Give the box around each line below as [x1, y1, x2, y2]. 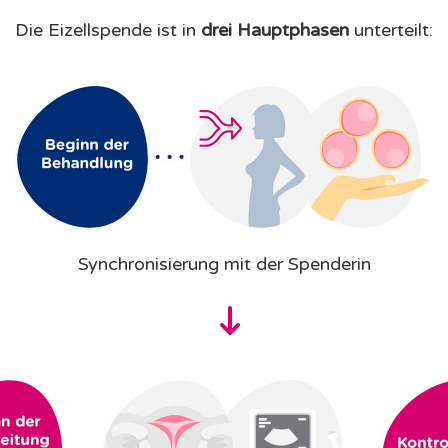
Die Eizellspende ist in [15, 19, 201, 41]
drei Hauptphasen [201, 19, 349, 41]
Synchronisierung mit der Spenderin [77, 253, 371, 275]
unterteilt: [349, 19, 433, 41]
